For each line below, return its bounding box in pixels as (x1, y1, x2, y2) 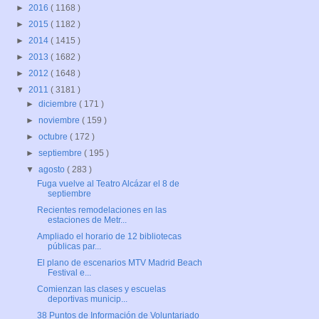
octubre (38, 132, 70, 142)
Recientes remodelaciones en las (36, 205, 167, 216)
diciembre (38, 99, 80, 110)
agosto (38, 164, 68, 175)
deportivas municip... (47, 294, 127, 305)
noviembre (38, 115, 83, 126)
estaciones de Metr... (47, 215, 127, 226)
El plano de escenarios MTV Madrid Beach (36, 258, 202, 268)
